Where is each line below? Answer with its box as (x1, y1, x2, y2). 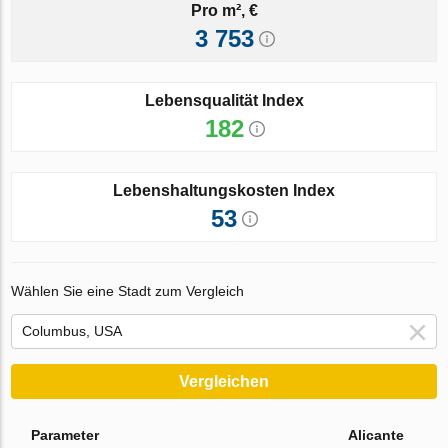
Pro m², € (190, 2, 258, 20)
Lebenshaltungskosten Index (113, 182, 335, 200)
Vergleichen (179, 373, 269, 391)
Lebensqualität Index (144, 92, 304, 110)
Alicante (348, 427, 405, 444)
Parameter (31, 427, 100, 444)
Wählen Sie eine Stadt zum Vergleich (11, 283, 245, 300)
